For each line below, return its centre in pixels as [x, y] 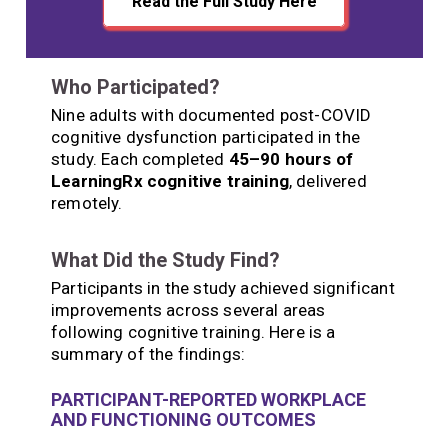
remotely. [87, 202]
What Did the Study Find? [165, 259]
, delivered [327, 180]
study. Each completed [140, 158]
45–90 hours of [291, 158]
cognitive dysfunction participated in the [205, 136]
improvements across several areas [188, 309]
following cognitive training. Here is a [193, 331]
